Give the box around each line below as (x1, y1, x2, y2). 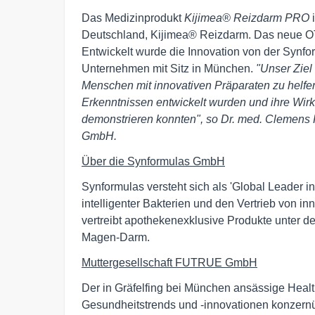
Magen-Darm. (82, 231, 150, 244)
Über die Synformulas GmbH (82, 155, 225, 168)
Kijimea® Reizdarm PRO (184, 12, 309, 25)
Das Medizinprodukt (82, 12, 184, 25)
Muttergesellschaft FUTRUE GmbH (82, 257, 257, 269)
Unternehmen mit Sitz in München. (82, 63, 256, 75)
